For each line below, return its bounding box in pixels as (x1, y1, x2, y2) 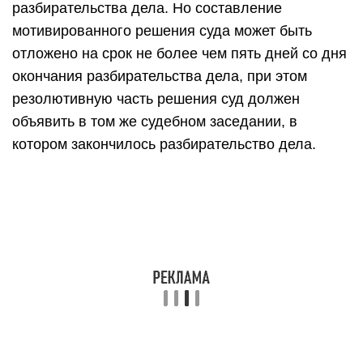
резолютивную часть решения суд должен (12, 91, 300, 107)
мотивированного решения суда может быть (12, 23, 312, 39)
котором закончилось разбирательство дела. (12, 136, 316, 152)
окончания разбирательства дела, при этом (12, 68, 307, 84)
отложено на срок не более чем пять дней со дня (12, 45, 347, 62)
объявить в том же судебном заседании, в (12, 113, 297, 130)
